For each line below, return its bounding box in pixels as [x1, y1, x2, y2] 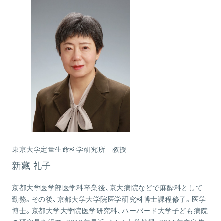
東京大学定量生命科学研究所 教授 [12, 144, 127, 154]
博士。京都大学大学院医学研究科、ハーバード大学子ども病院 [12, 205, 208, 215]
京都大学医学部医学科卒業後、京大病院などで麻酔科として [12, 183, 203, 192]
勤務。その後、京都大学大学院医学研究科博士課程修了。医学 [12, 194, 206, 204]
